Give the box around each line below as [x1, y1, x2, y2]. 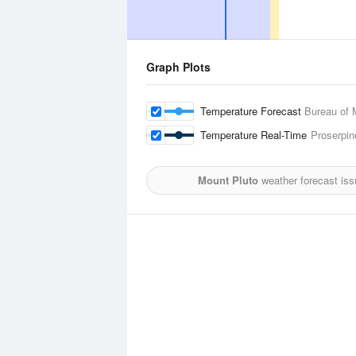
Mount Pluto [197, 172, 258, 188]
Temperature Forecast [200, 103, 304, 118]
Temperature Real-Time [200, 127, 311, 142]
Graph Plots [146, 59, 211, 75]
